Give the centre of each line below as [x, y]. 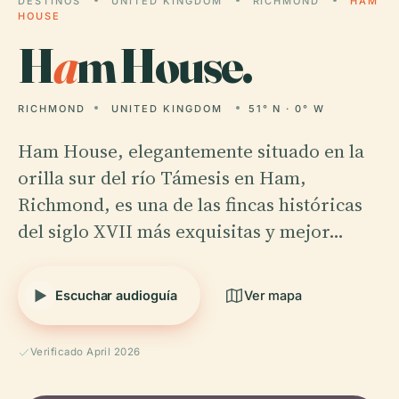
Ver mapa [273, 295]
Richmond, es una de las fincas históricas [190, 204]
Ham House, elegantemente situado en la [191, 151]
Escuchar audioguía [116, 295]
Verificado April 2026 [85, 352]
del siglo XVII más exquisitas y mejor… [181, 231]
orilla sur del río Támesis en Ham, [162, 178]
